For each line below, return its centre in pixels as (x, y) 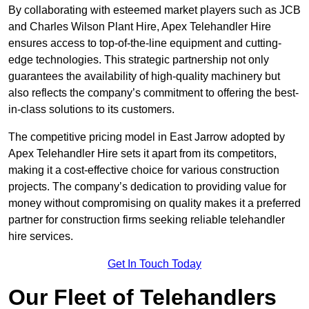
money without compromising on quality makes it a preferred (154, 203)
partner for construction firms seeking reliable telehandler (147, 220)
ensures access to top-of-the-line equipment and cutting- (145, 43)
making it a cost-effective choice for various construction (144, 170)
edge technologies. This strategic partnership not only (139, 60)
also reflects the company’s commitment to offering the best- (153, 93)
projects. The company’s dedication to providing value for (147, 187)
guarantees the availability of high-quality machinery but (144, 77)
